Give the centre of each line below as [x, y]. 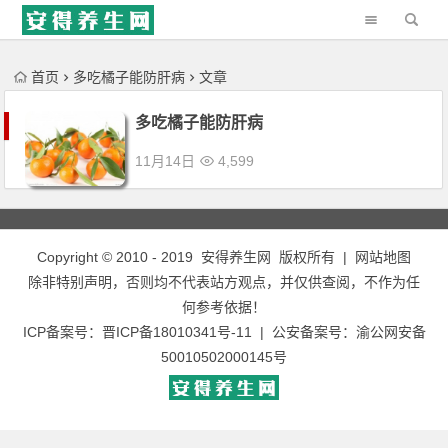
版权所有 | [313, 257]
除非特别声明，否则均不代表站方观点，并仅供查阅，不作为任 [224, 282]
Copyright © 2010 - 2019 [119, 257]
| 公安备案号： [303, 332]
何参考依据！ [224, 307]
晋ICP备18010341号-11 [176, 332]
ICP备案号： [62, 332]
